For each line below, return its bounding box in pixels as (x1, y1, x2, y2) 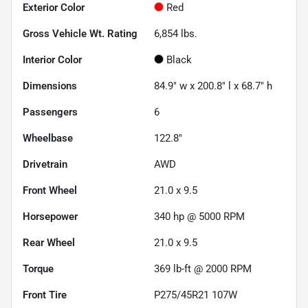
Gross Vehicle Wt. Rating (23, 27, 137, 41)
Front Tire (23, 289, 67, 302)
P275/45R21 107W (154, 289, 237, 302)
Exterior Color (23, 1, 85, 14)
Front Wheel (23, 184, 77, 197)
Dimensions (23, 80, 77, 93)
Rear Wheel (23, 236, 75, 250)
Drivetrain (23, 158, 67, 171)
